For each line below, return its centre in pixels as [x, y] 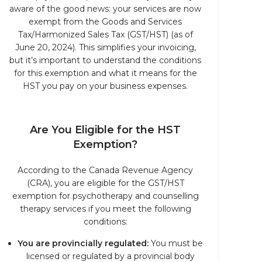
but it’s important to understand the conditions [105, 60]
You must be [176, 243]
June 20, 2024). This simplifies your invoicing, [105, 47]
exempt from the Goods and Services [105, 22]
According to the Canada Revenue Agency [105, 170]
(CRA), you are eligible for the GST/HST [105, 183]
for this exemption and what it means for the [105, 73]
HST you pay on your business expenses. [105, 86]
